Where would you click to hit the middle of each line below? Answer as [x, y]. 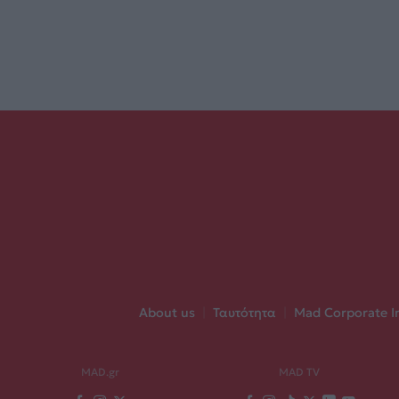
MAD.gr [100, 372]
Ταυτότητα [244, 313]
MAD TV [299, 372]
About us [167, 313]
